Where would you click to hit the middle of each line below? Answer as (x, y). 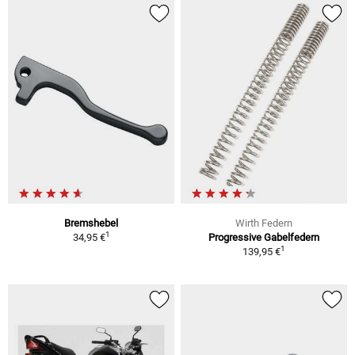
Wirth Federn (264, 223)
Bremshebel (91, 223)
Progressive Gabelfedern (264, 238)
